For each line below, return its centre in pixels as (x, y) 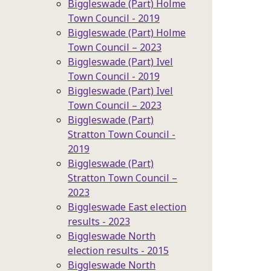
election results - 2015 (118, 250)
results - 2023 (99, 221)
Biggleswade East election (127, 207)
